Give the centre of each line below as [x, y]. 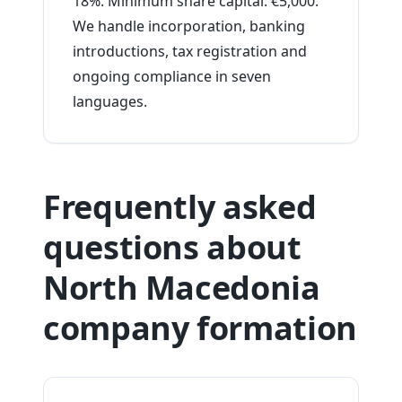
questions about [172, 247]
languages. [110, 101]
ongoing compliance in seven [172, 76]
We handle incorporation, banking [189, 26]
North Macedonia [182, 288]
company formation [200, 328]
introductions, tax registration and [190, 51]
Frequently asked [180, 207]
